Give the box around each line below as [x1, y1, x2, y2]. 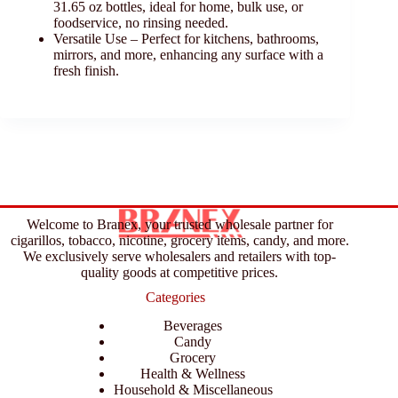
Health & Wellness [140, 366, 246, 382]
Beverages [163, 318, 223, 334]
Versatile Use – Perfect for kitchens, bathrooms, [53, 31, 319, 47]
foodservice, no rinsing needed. [53, 15, 228, 31]
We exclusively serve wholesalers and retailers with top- [23, 248, 337, 264]
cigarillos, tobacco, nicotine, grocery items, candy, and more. [10, 232, 349, 248]
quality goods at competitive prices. [81, 264, 279, 280]
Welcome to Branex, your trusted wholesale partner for [26, 216, 333, 232]
